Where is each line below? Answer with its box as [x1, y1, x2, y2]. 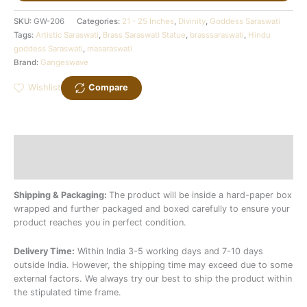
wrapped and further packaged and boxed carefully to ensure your [14, 203, 290, 214]
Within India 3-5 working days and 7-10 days [75, 246, 263, 257]
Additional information [14, 162, 108, 173]
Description [14, 140, 62, 151]
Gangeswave [40, 58, 88, 68]
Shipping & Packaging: [14, 189, 109, 200]
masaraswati [87, 44, 132, 54]
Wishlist [28, 82, 61, 93]
